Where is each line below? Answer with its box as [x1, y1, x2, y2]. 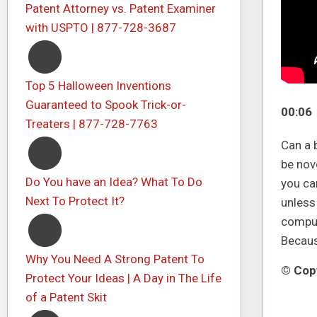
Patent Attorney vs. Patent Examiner [25, 1, 216, 16]
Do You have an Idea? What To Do [25, 175, 202, 189]
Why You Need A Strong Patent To [25, 252, 204, 266]
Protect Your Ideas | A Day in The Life [25, 271, 221, 285]
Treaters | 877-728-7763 [25, 117, 158, 131]
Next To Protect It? [25, 194, 125, 208]
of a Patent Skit [25, 290, 107, 304]
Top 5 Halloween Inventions [25, 79, 171, 93]
